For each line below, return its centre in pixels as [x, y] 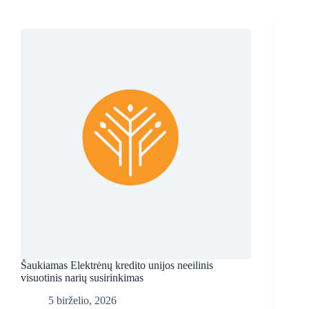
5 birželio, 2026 [82, 301]
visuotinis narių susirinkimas [82, 278]
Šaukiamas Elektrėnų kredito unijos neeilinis [117, 266]
